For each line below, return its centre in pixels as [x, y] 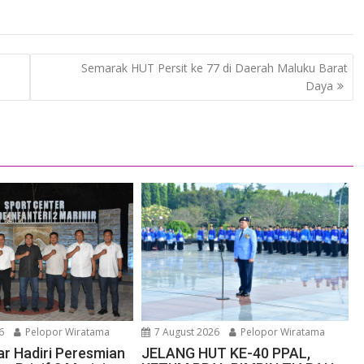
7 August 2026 [186, 332]
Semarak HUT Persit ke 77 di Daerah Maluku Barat [214, 67]
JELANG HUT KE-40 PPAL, [226, 353]
